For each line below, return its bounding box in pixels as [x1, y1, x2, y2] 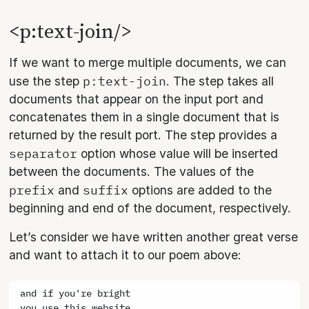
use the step [9, 73, 83, 88]
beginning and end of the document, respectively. [9, 200, 292, 215]
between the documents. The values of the [9, 163, 255, 179]
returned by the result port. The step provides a [9, 127, 278, 142]
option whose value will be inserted [77, 146, 279, 161]
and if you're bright [20, 286, 131, 299]
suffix [83, 181, 129, 198]
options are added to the [128, 182, 272, 197]
